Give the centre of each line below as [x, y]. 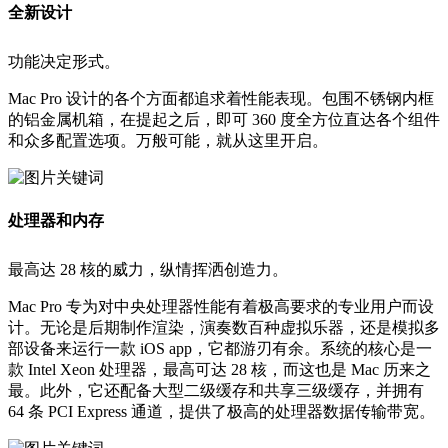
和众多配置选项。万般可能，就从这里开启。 [168, 140]
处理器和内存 [56, 220]
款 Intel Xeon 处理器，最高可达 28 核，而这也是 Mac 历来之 [219, 369]
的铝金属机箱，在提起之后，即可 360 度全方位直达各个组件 [224, 119]
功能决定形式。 [66, 61]
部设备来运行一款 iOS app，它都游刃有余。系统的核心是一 [220, 348]
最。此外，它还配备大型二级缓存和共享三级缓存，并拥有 [216, 390]
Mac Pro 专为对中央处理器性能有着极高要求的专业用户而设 [221, 306]
